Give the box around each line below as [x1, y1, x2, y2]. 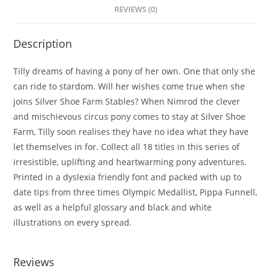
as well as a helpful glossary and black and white [13, 201, 212, 213]
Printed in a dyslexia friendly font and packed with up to [13, 171, 242, 183]
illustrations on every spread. [13, 217, 132, 228]
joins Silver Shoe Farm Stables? [13, 96, 139, 107]
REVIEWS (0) [114, 4, 157, 15]
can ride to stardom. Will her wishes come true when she [13, 80, 246, 92]
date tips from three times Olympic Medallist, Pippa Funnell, [13, 186, 258, 198]
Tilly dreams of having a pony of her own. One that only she [13, 65, 256, 77]
